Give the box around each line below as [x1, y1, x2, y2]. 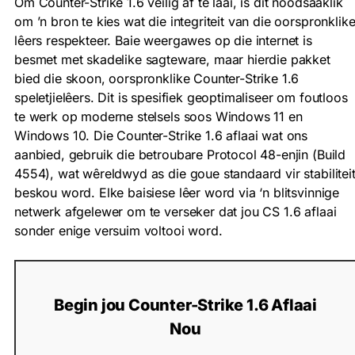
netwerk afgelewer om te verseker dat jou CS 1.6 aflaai [14, 204, 337, 220]
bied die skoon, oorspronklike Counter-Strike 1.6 [14, 71, 300, 87]
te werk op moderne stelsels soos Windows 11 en [14, 109, 303, 125]
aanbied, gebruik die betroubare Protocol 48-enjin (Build [14, 147, 346, 163]
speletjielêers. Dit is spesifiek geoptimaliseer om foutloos [14, 90, 348, 106]
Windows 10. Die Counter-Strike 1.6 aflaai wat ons [14, 128, 308, 144]
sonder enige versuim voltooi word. [14, 223, 223, 239]
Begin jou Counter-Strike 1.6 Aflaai [54, 296, 317, 315]
